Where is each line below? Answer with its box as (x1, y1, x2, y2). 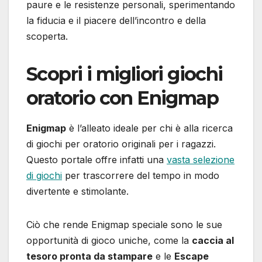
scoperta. (26, 30, 68, 42)
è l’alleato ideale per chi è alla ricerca (66, 122, 233, 134)
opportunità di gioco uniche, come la (26, 234, 192, 246)
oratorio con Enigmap (26, 86, 218, 109)
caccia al (192, 234, 234, 246)
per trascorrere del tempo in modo (62, 169, 219, 181)
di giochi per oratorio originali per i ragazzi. (26, 137, 216, 150)
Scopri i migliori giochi (26, 62, 223, 85)
